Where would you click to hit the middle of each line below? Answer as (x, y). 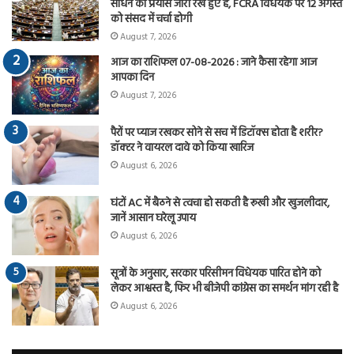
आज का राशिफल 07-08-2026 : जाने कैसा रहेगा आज (214, 62)
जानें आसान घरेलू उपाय (153, 218)
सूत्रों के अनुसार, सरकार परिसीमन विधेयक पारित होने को (216, 273)
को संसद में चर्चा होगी (151, 19)
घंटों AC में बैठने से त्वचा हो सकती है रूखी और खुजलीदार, (220, 203)
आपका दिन (132, 77)
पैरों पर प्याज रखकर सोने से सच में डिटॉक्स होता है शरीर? (217, 133)
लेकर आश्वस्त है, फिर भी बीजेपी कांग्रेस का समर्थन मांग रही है (224, 288)
